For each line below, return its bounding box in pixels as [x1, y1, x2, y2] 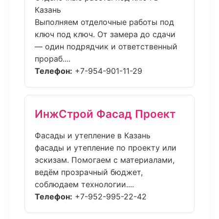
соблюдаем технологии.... [35, 179, 134, 189]
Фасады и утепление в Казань [35, 131, 151, 140]
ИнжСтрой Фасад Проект [35, 107, 175, 120]
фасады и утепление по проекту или [35, 143, 176, 153]
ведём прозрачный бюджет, [35, 167, 143, 177]
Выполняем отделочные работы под [35, 17, 174, 27]
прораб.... [35, 54, 70, 64]
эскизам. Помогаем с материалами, [35, 155, 175, 165]
